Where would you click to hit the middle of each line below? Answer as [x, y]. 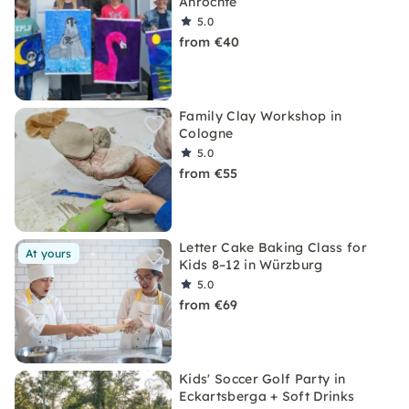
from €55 [209, 173]
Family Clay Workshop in [261, 116]
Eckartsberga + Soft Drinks [267, 396]
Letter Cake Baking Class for [273, 247]
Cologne [206, 133]
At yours [49, 253]
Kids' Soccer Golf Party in [262, 379]
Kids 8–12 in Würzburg [251, 265]
